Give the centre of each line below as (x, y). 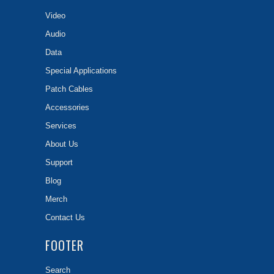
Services (61, 126)
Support (59, 163)
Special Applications (81, 71)
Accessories (67, 108)
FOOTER (65, 246)
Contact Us (65, 218)
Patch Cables (69, 89)
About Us (62, 144)
